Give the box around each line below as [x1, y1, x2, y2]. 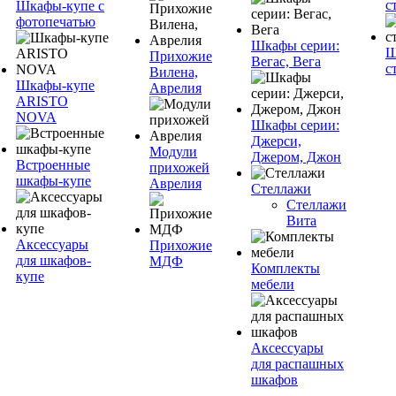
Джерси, [251, 133, 301, 148]
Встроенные [16, 157, 90, 172]
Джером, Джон [251, 149, 341, 164]
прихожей [149, 160, 209, 175]
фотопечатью [16, 14, 95, 29]
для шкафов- [16, 253, 91, 268]
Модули [149, 144, 197, 159]
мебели [251, 277, 294, 292]
